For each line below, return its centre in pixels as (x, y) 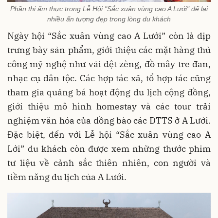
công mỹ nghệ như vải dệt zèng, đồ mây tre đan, (109, 64)
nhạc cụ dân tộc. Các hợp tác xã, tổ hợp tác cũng (109, 78)
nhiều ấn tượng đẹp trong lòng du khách (109, 19)
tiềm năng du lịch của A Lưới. (67, 177)
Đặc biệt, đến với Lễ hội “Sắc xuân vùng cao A (109, 134)
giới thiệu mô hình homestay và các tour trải (109, 106)
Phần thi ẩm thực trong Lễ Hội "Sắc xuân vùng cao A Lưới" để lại (109, 9)
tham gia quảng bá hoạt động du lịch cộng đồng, (109, 92)
